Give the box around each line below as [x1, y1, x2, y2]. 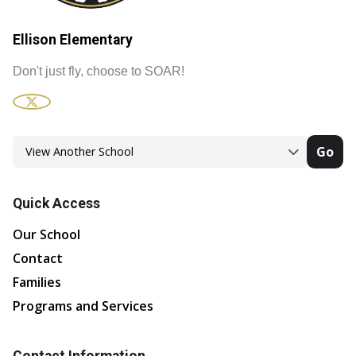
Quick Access [13, 195, 100, 211]
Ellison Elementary [13, 31, 133, 48]
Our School [13, 225, 80, 243]
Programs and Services [13, 296, 153, 315]
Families [13, 273, 61, 291]
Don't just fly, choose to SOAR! [13, 64, 184, 78]
